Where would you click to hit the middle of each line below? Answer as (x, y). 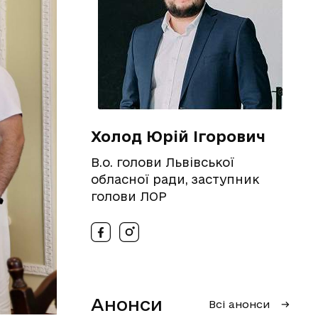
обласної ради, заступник (175, 179)
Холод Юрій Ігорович (178, 136)
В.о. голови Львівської (163, 162)
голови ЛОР (129, 196)
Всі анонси (239, 304)
